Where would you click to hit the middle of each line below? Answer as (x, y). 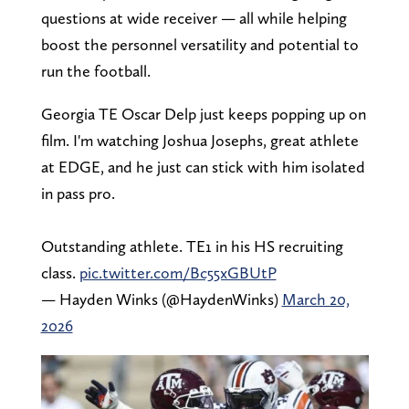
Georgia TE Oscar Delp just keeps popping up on (203, 113)
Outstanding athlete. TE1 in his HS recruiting (192, 246)
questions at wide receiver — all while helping (194, 17)
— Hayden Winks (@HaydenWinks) (161, 299)
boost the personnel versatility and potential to (199, 44)
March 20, (315, 299)
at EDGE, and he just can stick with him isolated (203, 166)
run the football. (95, 70)
